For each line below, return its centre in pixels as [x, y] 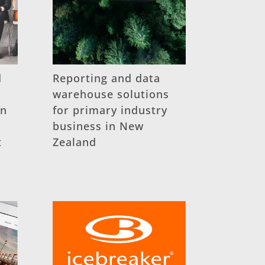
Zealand [75, 142]
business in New [98, 126]
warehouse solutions [111, 94]
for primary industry [110, 110]
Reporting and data [107, 78]
